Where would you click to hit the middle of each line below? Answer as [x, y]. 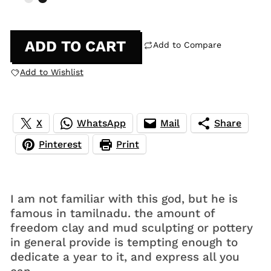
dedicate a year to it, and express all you [125, 256]
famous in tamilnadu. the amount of [112, 213]
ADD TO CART [75, 46]
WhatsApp [101, 123]
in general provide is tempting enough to [124, 242]
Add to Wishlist [51, 72]
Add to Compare [187, 44]
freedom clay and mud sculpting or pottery [131, 227]
